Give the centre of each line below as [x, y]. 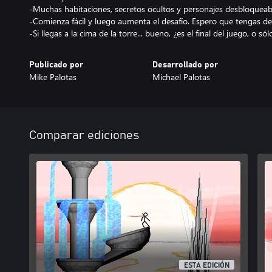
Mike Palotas [53, 77]
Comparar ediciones [84, 135]
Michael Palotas [181, 77]
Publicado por [56, 65]
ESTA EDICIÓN [207, 266]
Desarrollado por [185, 65]
